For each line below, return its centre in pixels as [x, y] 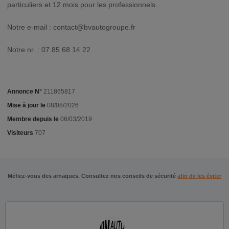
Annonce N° [25, 91]
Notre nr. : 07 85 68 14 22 [49, 50]
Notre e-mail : [30, 27]
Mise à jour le [27, 105]
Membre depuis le [33, 119]
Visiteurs [20, 133]
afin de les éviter [199, 176]
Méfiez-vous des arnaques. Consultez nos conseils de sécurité [93, 176]
